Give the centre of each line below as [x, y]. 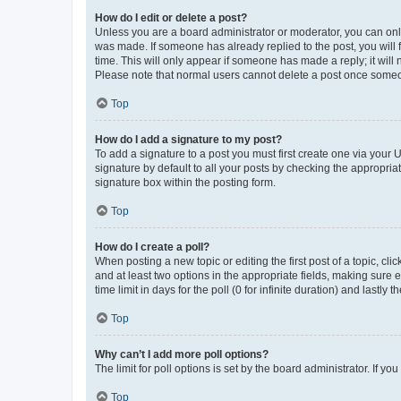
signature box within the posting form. [185, 182]
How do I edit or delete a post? [171, 17]
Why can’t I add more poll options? [182, 354]
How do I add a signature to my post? [188, 139]
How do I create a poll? [152, 247]
